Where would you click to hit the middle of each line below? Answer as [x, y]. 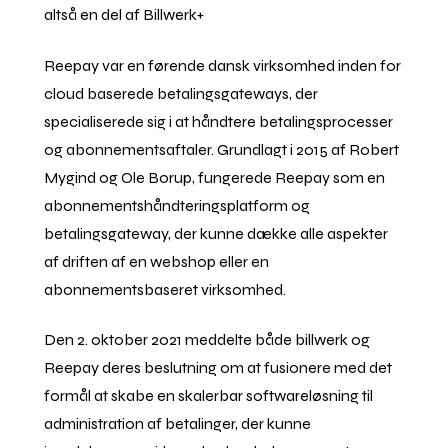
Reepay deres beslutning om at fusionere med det [218, 367]
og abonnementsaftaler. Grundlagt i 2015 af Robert [222, 149]
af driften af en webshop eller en [157, 261]
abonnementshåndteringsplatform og [177, 205]
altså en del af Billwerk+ [124, 15]
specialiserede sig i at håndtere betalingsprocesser [219, 121]
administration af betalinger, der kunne [178, 423]
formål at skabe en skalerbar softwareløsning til [209, 395]
